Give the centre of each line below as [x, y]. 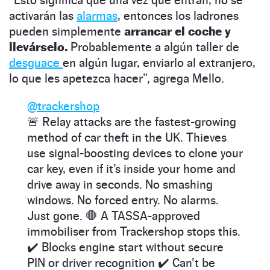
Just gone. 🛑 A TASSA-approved [114, 215]
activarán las [43, 15]
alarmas [97, 15]
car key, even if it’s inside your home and [131, 168]
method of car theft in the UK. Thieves [127, 137]
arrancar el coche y [177, 31]
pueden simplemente [67, 31]
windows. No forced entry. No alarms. [123, 200]
